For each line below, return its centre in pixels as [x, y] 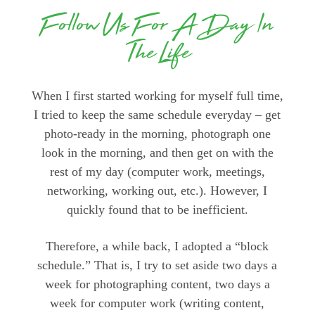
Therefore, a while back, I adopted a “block [157, 246]
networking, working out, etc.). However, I [157, 191]
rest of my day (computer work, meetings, [157, 172]
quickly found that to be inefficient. [157, 210]
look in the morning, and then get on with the [157, 153]
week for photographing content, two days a [157, 284]
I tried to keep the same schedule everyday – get [157, 115]
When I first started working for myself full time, [157, 96]
